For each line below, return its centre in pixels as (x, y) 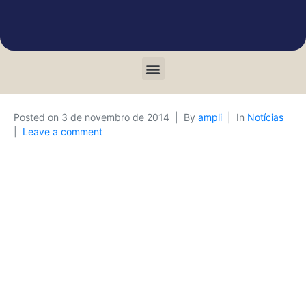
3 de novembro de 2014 (115, 117)
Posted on (38, 117)
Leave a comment (62, 131)
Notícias (265, 117)
